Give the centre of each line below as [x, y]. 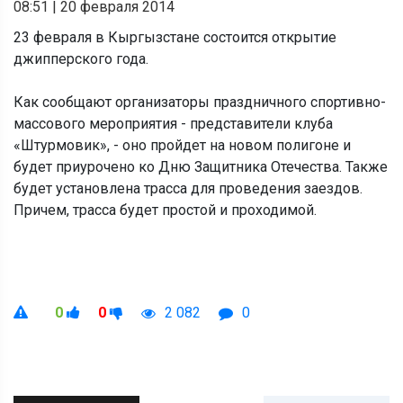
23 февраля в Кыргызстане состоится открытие [175, 37]
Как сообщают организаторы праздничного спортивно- [200, 102]
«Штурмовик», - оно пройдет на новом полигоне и [182, 145]
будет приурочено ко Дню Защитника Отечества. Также [201, 166]
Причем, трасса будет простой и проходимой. [165, 210]
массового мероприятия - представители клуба [173, 123]
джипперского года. [81, 58]
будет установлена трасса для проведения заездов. [188, 188]
